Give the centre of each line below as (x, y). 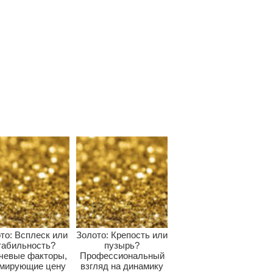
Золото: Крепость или (122, 235)
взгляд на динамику (122, 266)
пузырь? (122, 245)
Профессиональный (122, 255)
